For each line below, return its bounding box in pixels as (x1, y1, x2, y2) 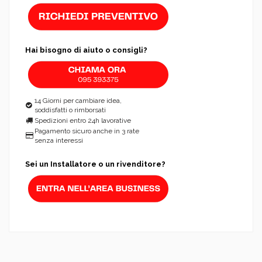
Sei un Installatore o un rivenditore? (25, 159, 166, 168)
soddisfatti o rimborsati (35, 105, 106, 114)
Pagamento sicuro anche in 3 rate (35, 126, 139, 135)
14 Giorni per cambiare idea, (35, 96, 122, 105)
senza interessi (35, 136, 83, 144)
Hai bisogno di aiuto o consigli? (25, 45, 147, 54)
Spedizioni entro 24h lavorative (35, 116, 131, 125)
